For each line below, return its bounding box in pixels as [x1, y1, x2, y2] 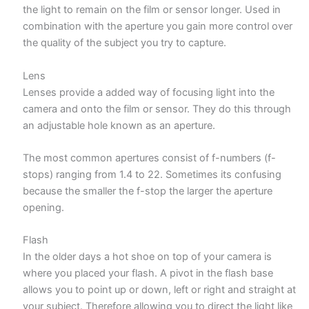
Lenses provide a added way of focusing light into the [23, 86, 275, 99]
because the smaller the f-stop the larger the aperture [23, 184, 273, 197]
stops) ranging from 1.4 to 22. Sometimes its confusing [23, 168, 282, 181]
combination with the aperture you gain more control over [23, 20, 293, 33]
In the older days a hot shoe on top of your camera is [23, 250, 272, 263]
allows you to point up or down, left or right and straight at [23, 283, 297, 297]
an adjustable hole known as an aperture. [23, 119, 216, 132]
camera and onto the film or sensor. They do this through [23, 102, 292, 115]
